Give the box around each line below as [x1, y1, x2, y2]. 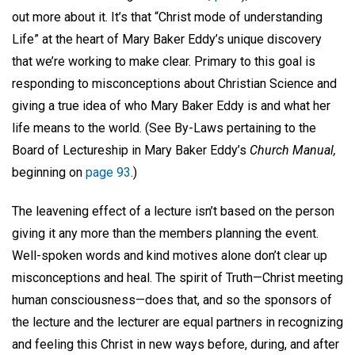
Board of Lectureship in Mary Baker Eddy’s [12, 143, 250, 158]
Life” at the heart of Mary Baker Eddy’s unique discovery [12, 32, 322, 48]
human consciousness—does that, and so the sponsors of [12, 292, 332, 307]
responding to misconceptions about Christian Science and [12, 76, 337, 92]
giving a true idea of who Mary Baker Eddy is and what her [12, 98, 330, 114]
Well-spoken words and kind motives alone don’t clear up [12, 247, 327, 263]
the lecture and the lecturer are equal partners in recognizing [12, 314, 343, 330]
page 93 [86, 165, 131, 181]
